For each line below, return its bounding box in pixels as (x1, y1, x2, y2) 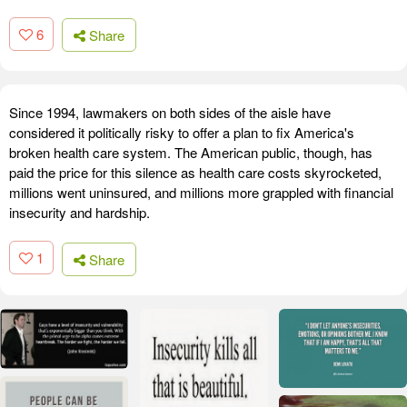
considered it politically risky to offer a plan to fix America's (9, 123, 354, 143)
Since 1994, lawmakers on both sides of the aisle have (9, 103, 331, 123)
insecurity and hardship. (9, 203, 150, 223)
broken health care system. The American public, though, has (9, 143, 372, 163)
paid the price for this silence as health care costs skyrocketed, (9, 163, 382, 183)
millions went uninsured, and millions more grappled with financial (9, 183, 393, 203)
